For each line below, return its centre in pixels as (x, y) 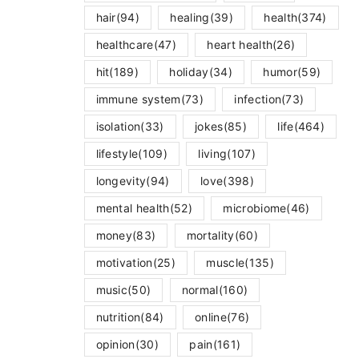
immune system (138, 99)
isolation (118, 126)
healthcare (125, 44)
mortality (210, 235)
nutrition (118, 317)
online (211, 317)
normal (200, 289)
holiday (189, 71)
